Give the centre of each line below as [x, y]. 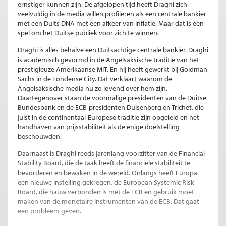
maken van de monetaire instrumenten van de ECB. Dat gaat [108, 202]
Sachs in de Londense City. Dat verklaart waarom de [95, 79]
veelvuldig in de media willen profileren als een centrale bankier [112, 14]
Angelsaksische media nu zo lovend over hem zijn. [93, 89]
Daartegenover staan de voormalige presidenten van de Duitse [112, 98]
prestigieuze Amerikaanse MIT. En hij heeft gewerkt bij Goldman [112, 69]
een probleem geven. [49, 211]
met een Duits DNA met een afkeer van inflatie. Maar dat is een [111, 23]
